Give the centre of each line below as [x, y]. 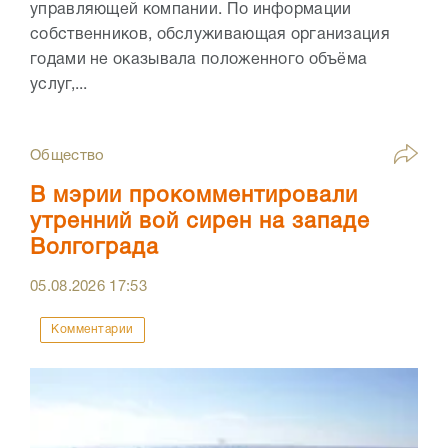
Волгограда [94, 248]
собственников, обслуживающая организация [210, 35]
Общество [67, 156]
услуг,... [59, 85]
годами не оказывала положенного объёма [199, 60]
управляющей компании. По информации [191, 10]
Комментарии [92, 330]
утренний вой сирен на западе [200, 222]
